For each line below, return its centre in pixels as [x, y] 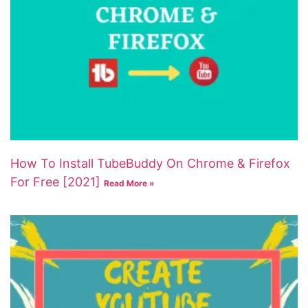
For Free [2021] [57, 181]
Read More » [129, 183]
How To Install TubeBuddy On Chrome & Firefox [150, 163]
